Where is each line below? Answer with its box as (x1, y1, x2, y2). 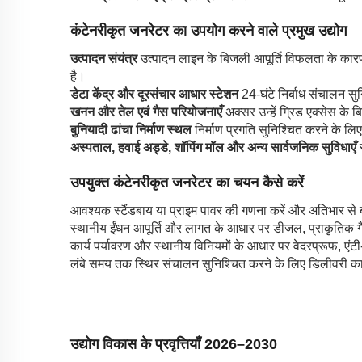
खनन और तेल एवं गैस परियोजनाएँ (70, 104, 225, 119)
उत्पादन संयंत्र (70, 51, 141, 65)
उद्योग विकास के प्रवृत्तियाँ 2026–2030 (70, 335, 277, 352)
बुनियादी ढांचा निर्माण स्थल (70, 122, 195, 137)
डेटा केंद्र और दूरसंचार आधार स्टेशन (70, 86, 242, 101)
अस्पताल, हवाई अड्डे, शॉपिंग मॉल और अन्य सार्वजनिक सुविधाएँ (70, 140, 360, 154)
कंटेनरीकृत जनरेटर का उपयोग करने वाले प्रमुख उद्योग (70, 22, 347, 39)
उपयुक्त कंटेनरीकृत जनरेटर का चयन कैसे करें (70, 174, 304, 191)
